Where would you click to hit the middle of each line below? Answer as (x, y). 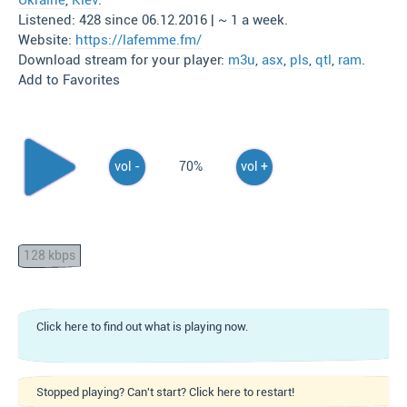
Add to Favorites (69, 80)
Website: (47, 40)
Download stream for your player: (123, 60)
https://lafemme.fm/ (139, 40)
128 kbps (50, 256)
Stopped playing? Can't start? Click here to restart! (165, 392)
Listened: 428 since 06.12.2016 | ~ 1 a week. (153, 20)
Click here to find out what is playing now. (142, 327)
